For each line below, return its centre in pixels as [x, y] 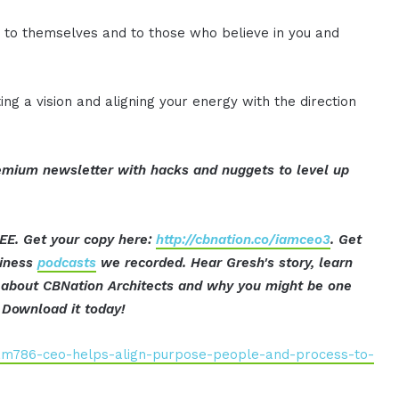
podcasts [67, 262]
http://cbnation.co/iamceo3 [244, 239]
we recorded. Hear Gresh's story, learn [225, 262]
